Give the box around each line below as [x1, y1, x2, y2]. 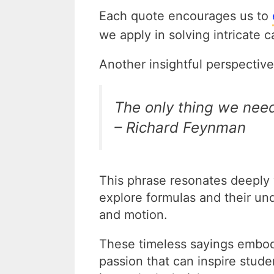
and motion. [99, 207, 168, 222]
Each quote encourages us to [99, 9, 272, 23]
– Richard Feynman [114, 119, 246, 136]
